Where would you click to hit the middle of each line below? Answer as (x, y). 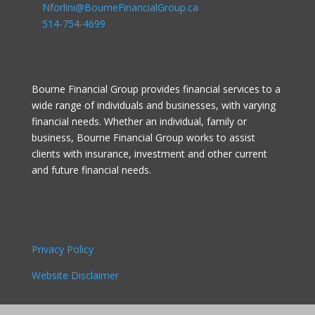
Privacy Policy (62, 249)
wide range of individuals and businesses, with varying (153, 105)
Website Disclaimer (75, 275)
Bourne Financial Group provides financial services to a (156, 89)
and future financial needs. (91, 169)
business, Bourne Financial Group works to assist (143, 137)
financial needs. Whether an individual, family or (139, 121)
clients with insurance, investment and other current (149, 153)
